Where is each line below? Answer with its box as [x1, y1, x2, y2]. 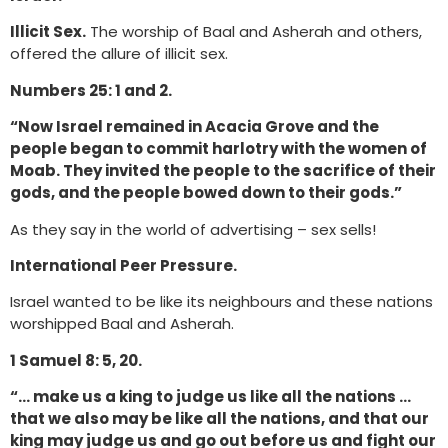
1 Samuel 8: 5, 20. [10, 349, 142, 371]
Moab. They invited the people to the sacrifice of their [10, 160, 436, 182]
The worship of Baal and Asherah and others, [86, 21, 422, 43]
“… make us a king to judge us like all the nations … [10, 386, 411, 408]
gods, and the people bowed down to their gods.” [10, 182, 402, 204]
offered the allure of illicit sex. [10, 43, 232, 65]
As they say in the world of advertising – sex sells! [10, 218, 376, 240]
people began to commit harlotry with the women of [10, 138, 427, 160]
